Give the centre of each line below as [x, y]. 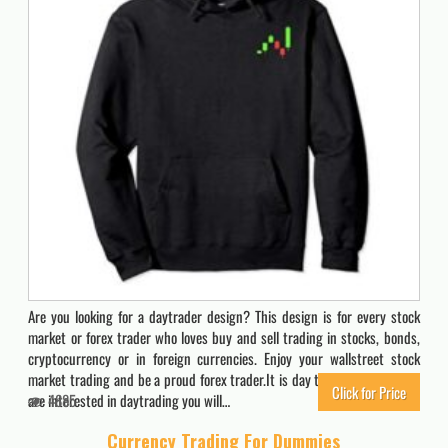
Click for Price [368, 391]
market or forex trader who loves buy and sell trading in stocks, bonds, [224, 336]
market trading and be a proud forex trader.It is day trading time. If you [224, 378]
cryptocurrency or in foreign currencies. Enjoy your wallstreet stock [224, 357]
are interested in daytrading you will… [129, 399]
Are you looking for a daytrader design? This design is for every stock [224, 315]
